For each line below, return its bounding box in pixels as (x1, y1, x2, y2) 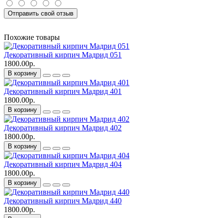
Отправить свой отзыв (8, 10, 73, 18)
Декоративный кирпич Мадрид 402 (4, 124, 122, 132)
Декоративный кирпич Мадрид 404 (4, 160, 122, 169)
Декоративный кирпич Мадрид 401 (4, 87, 122, 96)
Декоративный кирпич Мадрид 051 (4, 51, 122, 59)
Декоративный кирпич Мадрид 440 (4, 197, 122, 205)
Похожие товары (4, 33, 60, 42)
